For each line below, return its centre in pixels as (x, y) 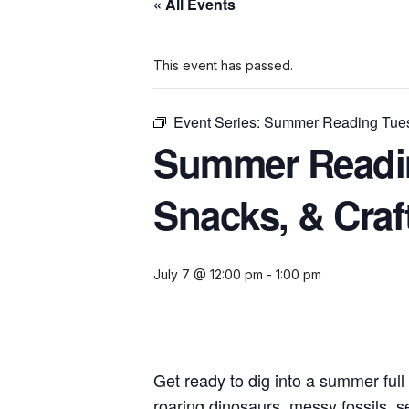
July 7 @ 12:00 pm (208, 275)
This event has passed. (223, 66)
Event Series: (219, 122)
